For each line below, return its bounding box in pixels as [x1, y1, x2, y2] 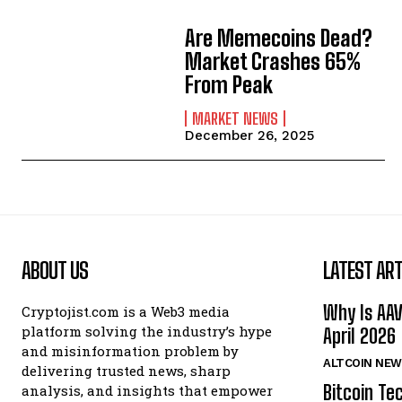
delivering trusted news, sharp [22, 362, 231, 380]
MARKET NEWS [192, 108, 279, 128]
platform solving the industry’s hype [22, 322, 272, 341]
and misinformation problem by [22, 342, 239, 361]
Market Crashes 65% [185, 48, 362, 74]
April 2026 [323, 324, 396, 349]
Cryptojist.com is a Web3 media [22, 302, 230, 321]
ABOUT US [22, 258, 88, 284]
